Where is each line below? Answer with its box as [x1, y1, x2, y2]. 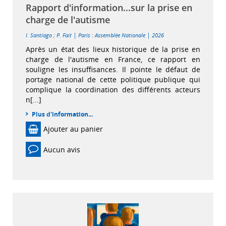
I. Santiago [26, 31, 52, 39]
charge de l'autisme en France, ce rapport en [26, 54, 200, 65]
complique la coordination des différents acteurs [26, 85, 200, 95]
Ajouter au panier [43, 124, 103, 134]
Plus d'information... [32, 110, 93, 119]
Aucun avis [43, 144, 80, 154]
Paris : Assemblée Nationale [78, 31, 145, 39]
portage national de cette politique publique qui [26, 75, 200, 85]
